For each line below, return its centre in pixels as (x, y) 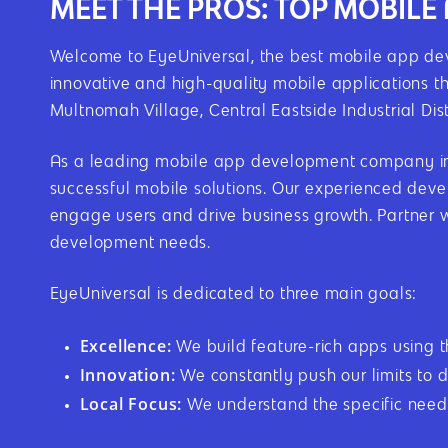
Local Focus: (131, 403)
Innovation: (127, 374)
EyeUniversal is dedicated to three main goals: (233, 294)
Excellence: (125, 345)
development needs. (130, 243)
